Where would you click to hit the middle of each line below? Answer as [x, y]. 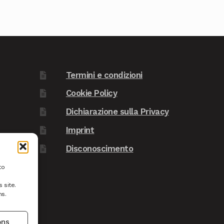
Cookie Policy [91, 93]
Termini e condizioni [104, 75]
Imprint [80, 130]
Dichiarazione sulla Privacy [117, 112]
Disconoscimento [99, 148]
